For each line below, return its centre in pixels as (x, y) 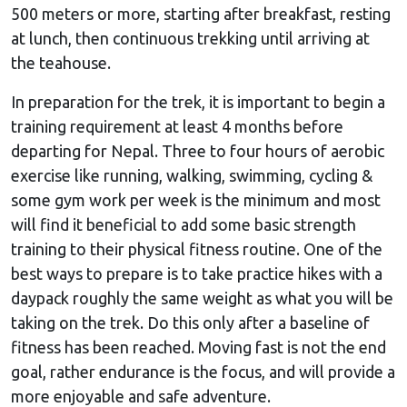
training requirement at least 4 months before (177, 126)
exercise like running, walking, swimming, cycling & (192, 175)
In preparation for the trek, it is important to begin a (198, 101)
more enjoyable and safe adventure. (141, 396)
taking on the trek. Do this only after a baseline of (190, 322)
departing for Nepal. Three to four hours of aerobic (198, 150)
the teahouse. (61, 62)
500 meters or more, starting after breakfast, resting (201, 13)
